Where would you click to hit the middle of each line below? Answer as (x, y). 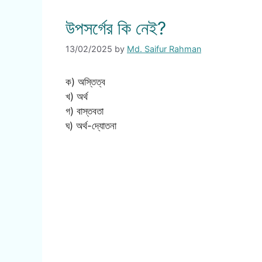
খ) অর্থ (77, 97)
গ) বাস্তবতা (85, 111)
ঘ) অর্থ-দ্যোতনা (91, 126)
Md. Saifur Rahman (164, 49)
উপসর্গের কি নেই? (116, 28)
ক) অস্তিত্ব (85, 82)
